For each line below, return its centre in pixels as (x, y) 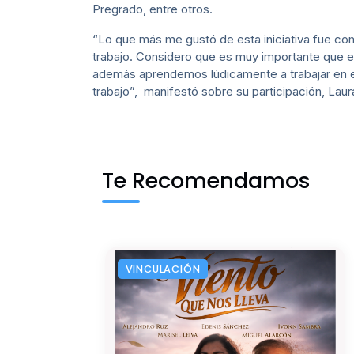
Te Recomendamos (206, 181)
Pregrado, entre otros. (153, 9)
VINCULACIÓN (163, 269)
